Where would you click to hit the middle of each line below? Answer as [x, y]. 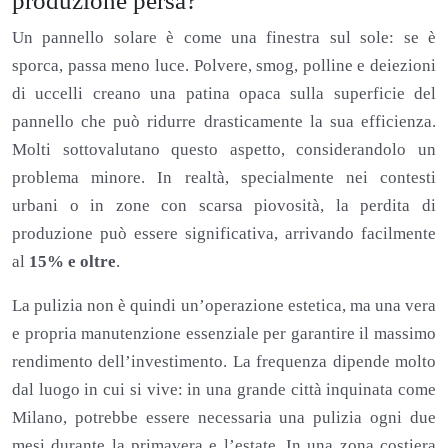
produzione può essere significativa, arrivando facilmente [224, 233]
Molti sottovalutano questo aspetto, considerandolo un [224, 149]
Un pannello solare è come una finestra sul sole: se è [224, 37]
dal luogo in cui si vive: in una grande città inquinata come [224, 389]
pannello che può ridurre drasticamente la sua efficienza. [224, 121]
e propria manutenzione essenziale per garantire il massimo [224, 333]
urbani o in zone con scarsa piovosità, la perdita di [224, 205]
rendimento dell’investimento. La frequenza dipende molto [224, 361]
